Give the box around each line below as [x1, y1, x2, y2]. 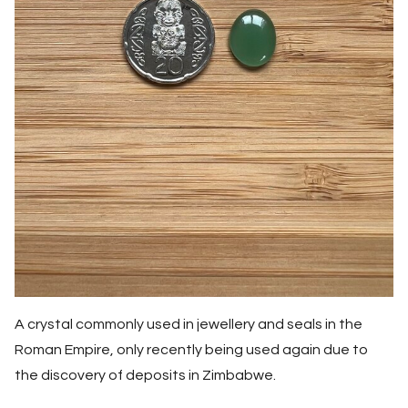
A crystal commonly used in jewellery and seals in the [15, 316, 362, 331]
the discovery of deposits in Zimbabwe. [15, 367, 276, 382]
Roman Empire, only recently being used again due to [15, 342, 368, 357]
